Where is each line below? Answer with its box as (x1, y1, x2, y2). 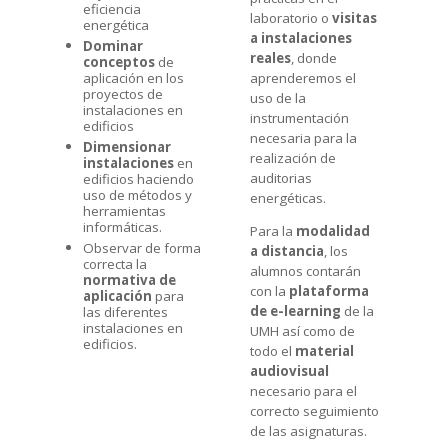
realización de (249, 148, 336, 167)
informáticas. (82, 217, 162, 236)
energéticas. (249, 188, 326, 207)
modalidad (295, 221, 370, 240)
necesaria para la (249, 128, 357, 147)
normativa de (82, 270, 176, 289)
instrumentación (249, 108, 349, 127)
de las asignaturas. (249, 421, 367, 440)
